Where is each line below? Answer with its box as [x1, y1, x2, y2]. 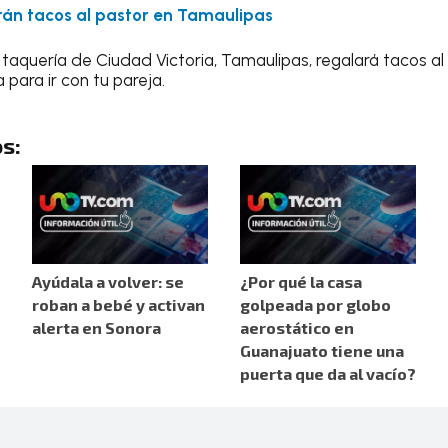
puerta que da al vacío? [240, 364, 416, 384]
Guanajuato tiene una [240, 341, 404, 361]
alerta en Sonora [32, 318, 161, 338]
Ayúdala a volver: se [32, 272, 184, 292]
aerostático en [240, 318, 354, 338]
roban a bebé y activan [32, 295, 205, 315]
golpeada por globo [240, 295, 391, 315]
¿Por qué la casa [240, 272, 362, 292]
